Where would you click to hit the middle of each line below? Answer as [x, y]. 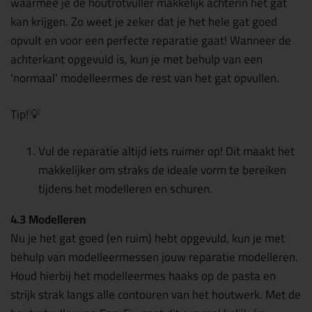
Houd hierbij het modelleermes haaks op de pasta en [143, 275]
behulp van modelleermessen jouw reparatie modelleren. [154, 257]
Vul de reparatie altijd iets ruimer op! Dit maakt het [166, 151]
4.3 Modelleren [48, 219]
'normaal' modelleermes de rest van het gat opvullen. [146, 78]
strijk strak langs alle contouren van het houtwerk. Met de [156, 294]
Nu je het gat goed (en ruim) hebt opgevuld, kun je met [148, 238]
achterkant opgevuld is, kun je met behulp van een [136, 59]
